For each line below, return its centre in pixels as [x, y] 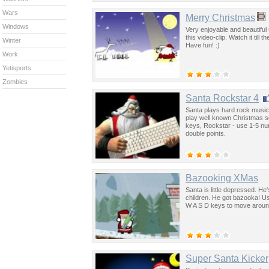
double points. [206, 133]
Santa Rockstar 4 [222, 98]
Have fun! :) [203, 45]
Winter [12, 40]
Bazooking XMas [222, 178]
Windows [16, 26]
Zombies [15, 82]
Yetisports [17, 68]
